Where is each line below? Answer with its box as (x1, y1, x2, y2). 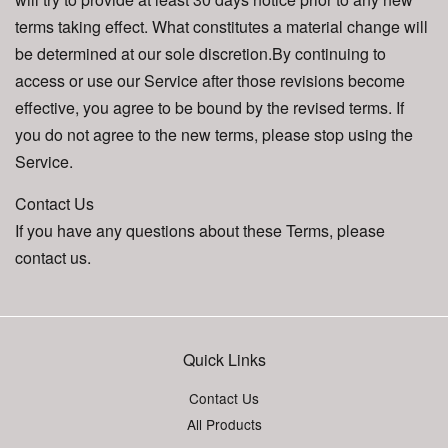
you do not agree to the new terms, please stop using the (15, 123, 413, 146)
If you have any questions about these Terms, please (15, 219, 385, 242)
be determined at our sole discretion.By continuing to (15, 42, 386, 65)
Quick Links (182, 348, 266, 371)
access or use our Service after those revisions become (15, 69, 405, 92)
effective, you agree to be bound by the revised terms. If (15, 96, 404, 119)
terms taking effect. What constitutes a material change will (15, 15, 428, 38)
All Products (186, 414, 262, 435)
